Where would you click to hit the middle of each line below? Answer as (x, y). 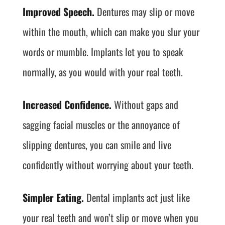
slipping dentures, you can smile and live (97, 145)
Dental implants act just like (137, 197)
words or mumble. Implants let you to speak (103, 52)
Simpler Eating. (53, 197)
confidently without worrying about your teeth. (108, 165)
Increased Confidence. (67, 104)
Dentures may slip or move (144, 12)
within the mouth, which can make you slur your (111, 32)
